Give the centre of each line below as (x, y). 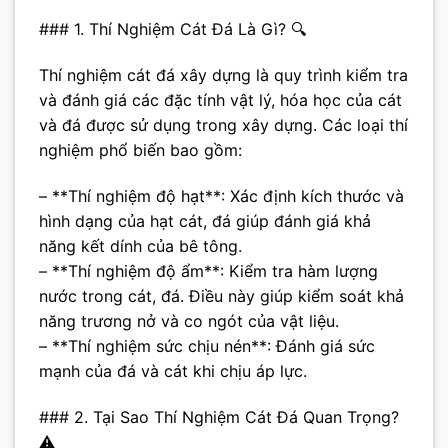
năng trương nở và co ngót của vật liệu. (189, 320)
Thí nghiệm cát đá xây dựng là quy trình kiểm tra (223, 75)
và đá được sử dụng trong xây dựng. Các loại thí (223, 125)
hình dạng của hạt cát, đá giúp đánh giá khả (205, 220)
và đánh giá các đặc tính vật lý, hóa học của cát (220, 100)
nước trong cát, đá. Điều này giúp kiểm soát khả (221, 295)
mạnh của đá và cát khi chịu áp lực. (173, 370)
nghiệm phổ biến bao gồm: (140, 150)
